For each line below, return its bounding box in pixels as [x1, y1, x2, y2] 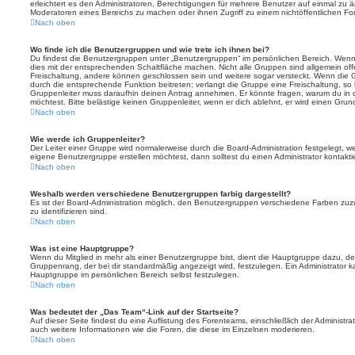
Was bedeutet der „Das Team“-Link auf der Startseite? [30, 307, 239, 316]
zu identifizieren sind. [30, 206, 107, 216]
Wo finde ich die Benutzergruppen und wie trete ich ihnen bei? [30, 44, 269, 54]
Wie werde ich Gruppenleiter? [30, 134, 145, 143]
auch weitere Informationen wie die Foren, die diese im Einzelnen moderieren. [30, 324, 315, 334]
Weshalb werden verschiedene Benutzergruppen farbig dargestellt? [30, 189, 291, 198]
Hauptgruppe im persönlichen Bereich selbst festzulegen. [30, 269, 239, 279]
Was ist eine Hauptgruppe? [30, 243, 134, 253]
